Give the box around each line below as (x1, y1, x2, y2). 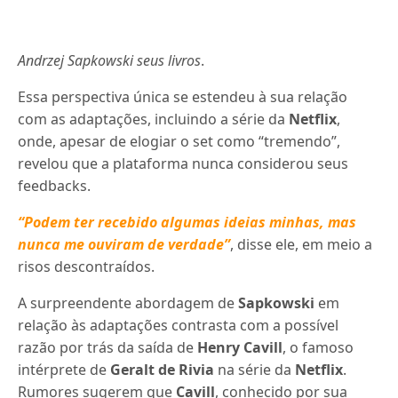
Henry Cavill (197, 337, 283, 357)
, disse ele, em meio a (230, 234, 373, 254)
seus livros (137, 50, 202, 70)
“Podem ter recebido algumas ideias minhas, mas (18, 211, 357, 232)
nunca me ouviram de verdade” (18, 234, 231, 254)
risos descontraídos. (18, 256, 155, 276)
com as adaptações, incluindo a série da (18, 108, 290, 129)
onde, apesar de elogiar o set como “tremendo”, (18, 131, 341, 151)
